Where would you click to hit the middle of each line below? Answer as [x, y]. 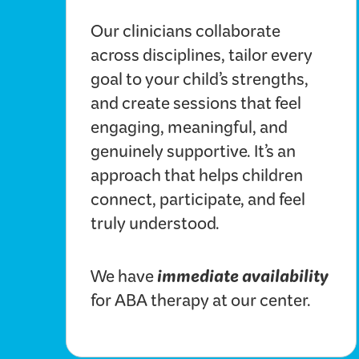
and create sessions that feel [196, 107]
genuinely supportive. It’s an [193, 155]
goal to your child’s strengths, [200, 83]
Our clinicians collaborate [186, 35]
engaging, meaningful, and [189, 131]
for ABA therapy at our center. [201, 304]
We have [124, 280]
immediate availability [243, 275]
